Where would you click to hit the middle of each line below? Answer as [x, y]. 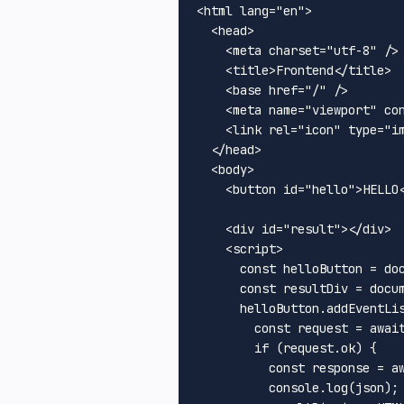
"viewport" [341, 110]
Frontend [305, 70]
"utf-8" [352, 50]
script [254, 248]
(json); [373, 387]
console [294, 387]
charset [294, 50]
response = [348, 367]
